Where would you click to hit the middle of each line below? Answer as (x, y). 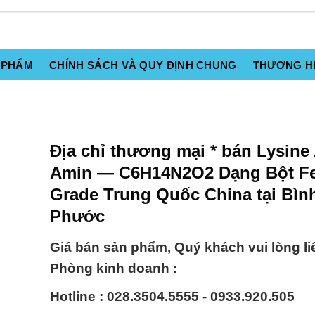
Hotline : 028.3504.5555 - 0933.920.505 (172, 297)
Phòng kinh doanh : (114, 269)
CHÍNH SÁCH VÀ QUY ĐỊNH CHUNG (143, 65)
